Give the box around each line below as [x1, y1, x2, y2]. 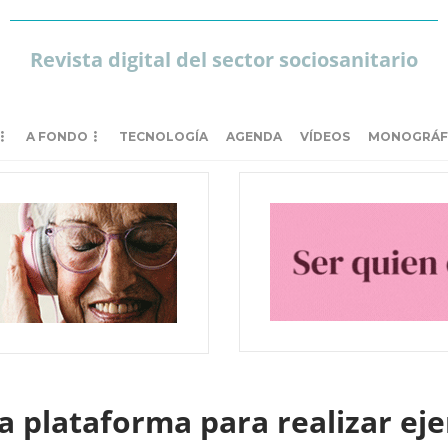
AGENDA [226, 129, 282, 144]
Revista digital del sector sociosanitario [29, 46, 418, 73]
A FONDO [26, 129, 88, 144]
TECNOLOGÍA [119, 129, 208, 144]
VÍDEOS [300, 129, 350, 144]
